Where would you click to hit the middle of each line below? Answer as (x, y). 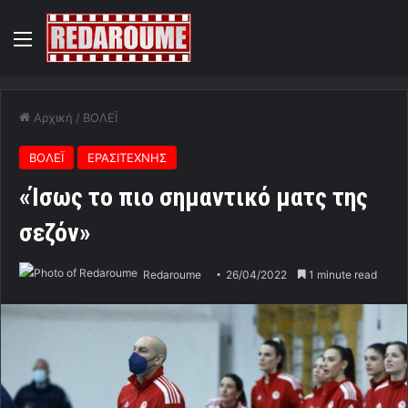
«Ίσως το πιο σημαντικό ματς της (194, 198)
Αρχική (51, 118)
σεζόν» (55, 233)
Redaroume (172, 275)
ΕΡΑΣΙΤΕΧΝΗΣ (127, 158)
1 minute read (342, 275)
